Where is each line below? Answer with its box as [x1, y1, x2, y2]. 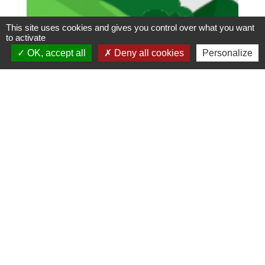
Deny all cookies [111, 48, 184, 58]
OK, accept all [24, 48, 86, 58]
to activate [6, 33, 46, 43]
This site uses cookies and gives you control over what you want [6, 22, 254, 33]
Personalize [202, 48, 253, 58]
